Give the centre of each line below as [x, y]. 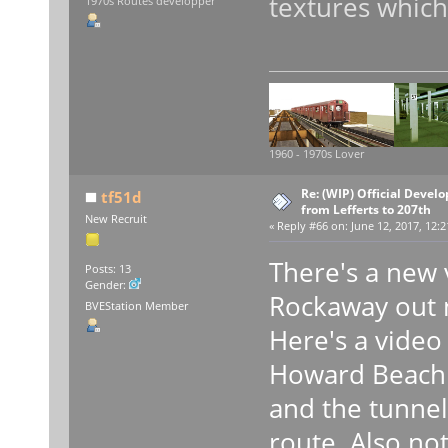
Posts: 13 [107, 268]
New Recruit [115, 218]
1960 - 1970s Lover [316, 153]
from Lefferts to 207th [365, 209]
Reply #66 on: [312, 225]
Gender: [106, 284]
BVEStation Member [136, 306]
